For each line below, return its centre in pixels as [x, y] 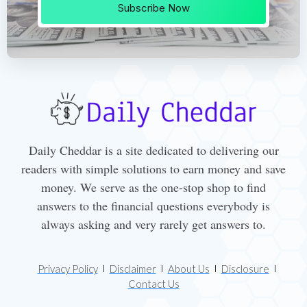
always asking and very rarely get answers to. [153, 224]
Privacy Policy [67, 268]
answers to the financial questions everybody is [153, 205]
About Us [188, 268]
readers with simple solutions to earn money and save [153, 168]
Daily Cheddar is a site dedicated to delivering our [153, 150]
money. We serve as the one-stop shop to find [153, 187]
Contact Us [153, 283]
